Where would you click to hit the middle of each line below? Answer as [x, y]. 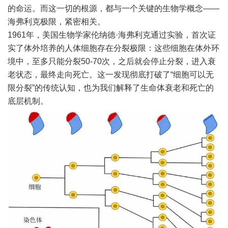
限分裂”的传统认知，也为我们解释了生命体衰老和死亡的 [111, 88]
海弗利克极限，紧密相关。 [56, 21]
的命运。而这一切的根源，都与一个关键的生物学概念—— [113, 8]
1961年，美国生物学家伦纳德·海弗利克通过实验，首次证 [112, 35]
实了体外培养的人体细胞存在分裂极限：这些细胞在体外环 [113, 48]
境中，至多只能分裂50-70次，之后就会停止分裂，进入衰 [112, 61]
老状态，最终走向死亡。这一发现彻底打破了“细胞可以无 [111, 74]
